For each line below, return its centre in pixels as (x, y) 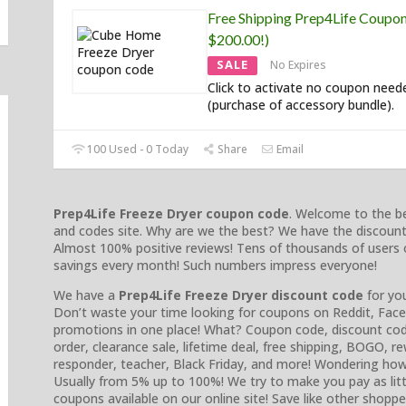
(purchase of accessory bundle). (301, 105)
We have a (86, 295)
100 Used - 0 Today (137, 150)
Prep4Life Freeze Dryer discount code (241, 295)
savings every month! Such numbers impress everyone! (215, 266)
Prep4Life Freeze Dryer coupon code (171, 214)
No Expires (298, 65)
